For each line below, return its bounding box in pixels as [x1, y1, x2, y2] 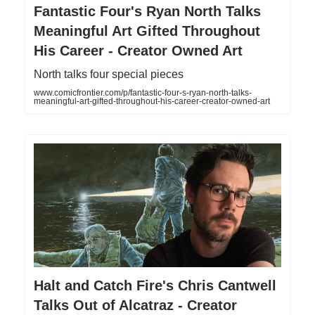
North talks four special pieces [34, 67, 184, 80]
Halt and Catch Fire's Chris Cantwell [34, 277, 276, 293]
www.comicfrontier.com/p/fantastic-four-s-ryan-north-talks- [34, 87, 252, 98]
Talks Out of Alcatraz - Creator [34, 297, 237, 313]
